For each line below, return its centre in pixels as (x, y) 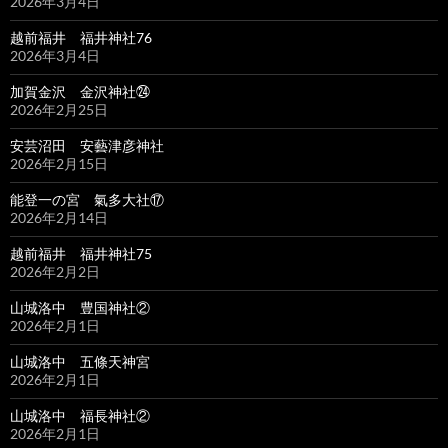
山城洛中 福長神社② (80, 415)
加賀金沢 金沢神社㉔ (80, 91)
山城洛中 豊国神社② (80, 307)
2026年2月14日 (59, 217)
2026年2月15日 (59, 163)
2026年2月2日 (55, 271)
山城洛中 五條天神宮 (80, 361)
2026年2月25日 (59, 109)
